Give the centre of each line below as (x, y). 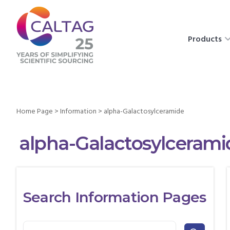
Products (205, 40)
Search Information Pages (114, 197)
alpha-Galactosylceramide (144, 112)
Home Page (35, 112)
